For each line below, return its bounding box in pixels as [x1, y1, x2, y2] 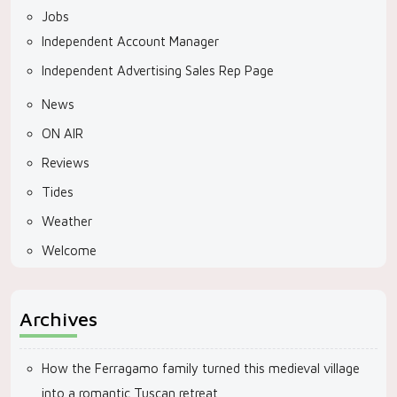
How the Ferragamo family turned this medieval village [42, 361, 360, 376]
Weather [42, 214, 92, 229]
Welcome [42, 243, 97, 258]
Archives [19, 307, 97, 331]
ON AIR [42, 126, 83, 141]
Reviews [42, 155, 90, 170]
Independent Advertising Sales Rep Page [42, 63, 274, 78]
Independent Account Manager [42, 34, 219, 49]
